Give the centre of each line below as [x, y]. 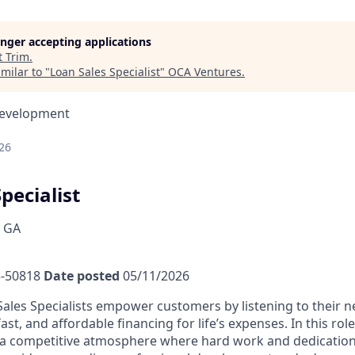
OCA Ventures [205, 72]
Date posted [82, 275]
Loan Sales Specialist [105, 72]
